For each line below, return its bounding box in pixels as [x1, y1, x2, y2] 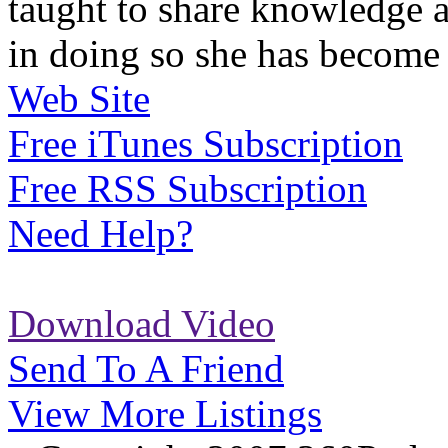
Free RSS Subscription [8, 167, 367, 211]
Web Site [8, 77, 150, 121]
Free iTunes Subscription [8, 122, 403, 166]
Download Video [8, 302, 275, 346]
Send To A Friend [8, 347, 284, 391]
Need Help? [8, 212, 193, 256]
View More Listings [8, 392, 322, 436]
